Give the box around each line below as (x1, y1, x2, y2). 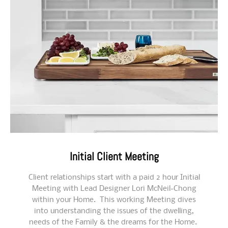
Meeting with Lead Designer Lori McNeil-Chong (32, 185, 196, 193)
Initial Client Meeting (69, 149, 159, 164)
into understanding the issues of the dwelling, (34, 207, 194, 216)
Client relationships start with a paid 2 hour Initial (28, 174, 200, 182)
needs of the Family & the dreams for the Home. (29, 218, 199, 227)
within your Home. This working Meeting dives (32, 196, 196, 205)
